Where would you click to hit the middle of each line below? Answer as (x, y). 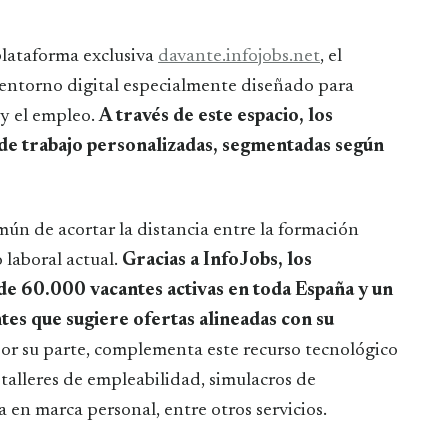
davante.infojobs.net (239, 56)
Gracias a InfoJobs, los (217, 260)
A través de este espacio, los (216, 116)
